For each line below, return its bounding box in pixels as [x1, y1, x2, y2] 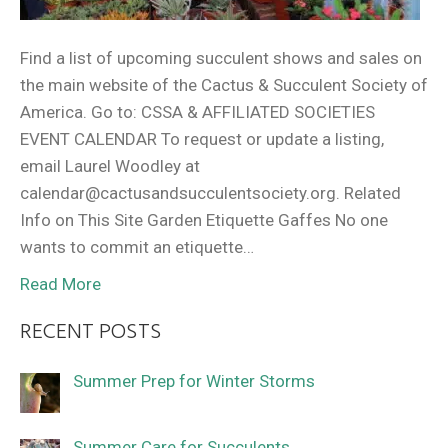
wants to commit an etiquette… [20, 236, 254, 257]
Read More [20, 273, 101, 294]
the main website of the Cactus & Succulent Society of [20, 74, 428, 95]
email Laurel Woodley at [20, 155, 200, 176]
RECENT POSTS [20, 314, 162, 350]
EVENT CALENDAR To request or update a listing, [20, 128, 384, 149]
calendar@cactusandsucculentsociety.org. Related [20, 182, 401, 203]
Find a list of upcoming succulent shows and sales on [20, 47, 422, 68]
